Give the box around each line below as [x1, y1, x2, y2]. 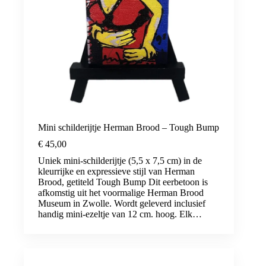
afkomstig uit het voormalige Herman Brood [38, 187, 204, 198]
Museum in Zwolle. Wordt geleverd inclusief [38, 198, 205, 208]
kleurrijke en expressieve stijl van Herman [38, 166, 195, 176]
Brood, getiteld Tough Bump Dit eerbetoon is [38, 176, 208, 187]
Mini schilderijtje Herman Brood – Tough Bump [38, 122, 219, 132]
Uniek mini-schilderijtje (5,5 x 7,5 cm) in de [38, 155, 202, 166]
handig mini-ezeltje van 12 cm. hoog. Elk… [38, 208, 202, 219]
